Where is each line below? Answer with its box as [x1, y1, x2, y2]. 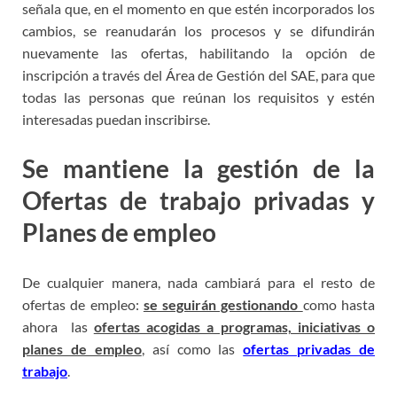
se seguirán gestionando [143, 295, 303, 313]
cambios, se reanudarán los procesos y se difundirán [22, 22, 375, 40]
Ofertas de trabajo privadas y [22, 185, 375, 216]
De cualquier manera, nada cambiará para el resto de [22, 273, 375, 291]
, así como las [141, 339, 244, 357]
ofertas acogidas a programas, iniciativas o [93, 317, 375, 335]
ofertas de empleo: [22, 295, 144, 313]
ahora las [22, 317, 94, 335]
